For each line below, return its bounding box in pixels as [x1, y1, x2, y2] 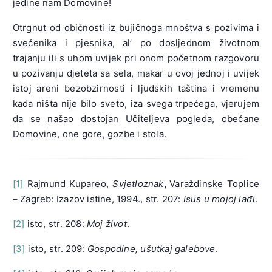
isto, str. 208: [24, 218, 87, 230]
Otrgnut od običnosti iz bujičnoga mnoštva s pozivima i [12, 22, 260, 34]
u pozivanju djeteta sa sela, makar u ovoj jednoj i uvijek [12, 67, 260, 80]
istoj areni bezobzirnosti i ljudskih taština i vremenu [12, 83, 260, 95]
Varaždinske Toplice [169, 178, 260, 190]
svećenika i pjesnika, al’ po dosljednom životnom [12, 37, 260, 49]
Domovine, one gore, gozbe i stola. [12, 128, 166, 140]
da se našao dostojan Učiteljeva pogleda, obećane [12, 113, 260, 125]
